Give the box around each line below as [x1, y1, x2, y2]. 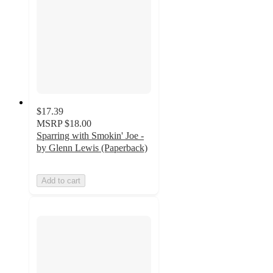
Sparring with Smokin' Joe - [37, 130, 144, 141]
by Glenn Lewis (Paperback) [37, 143, 147, 154]
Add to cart [41, 176, 80, 186]
